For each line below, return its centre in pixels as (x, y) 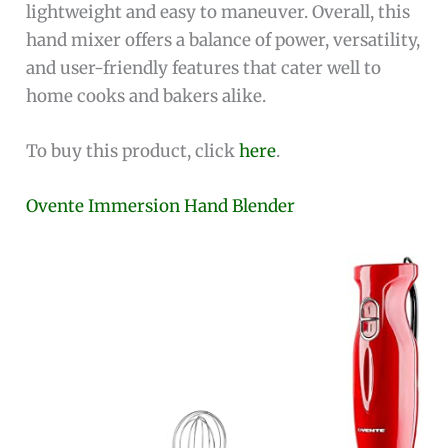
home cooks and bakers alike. (146, 95)
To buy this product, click (133, 150)
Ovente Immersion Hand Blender (161, 205)
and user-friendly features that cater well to (204, 67)
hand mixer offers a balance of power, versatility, (223, 39)
